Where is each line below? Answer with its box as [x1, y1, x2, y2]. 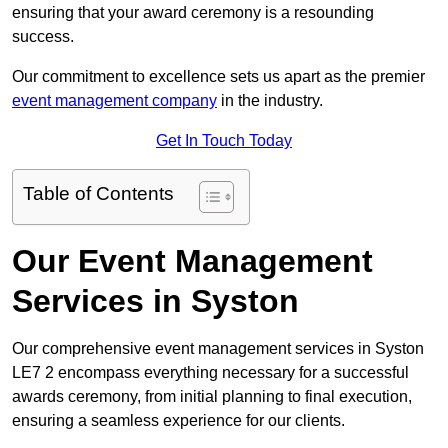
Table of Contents [23, 183, 174, 205]
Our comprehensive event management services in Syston [12, 340, 424, 358]
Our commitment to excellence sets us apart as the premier [12, 68, 425, 86]
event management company [12, 92, 217, 110]
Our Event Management [12, 243, 373, 280]
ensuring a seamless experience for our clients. [12, 412, 345, 430]
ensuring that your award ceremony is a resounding [12, 4, 374, 22]
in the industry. [217, 92, 323, 110]
